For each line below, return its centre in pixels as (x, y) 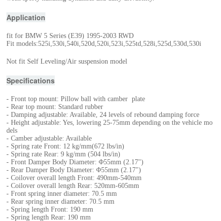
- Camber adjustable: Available (49, 138)
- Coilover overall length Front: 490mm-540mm (74, 178)
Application (26, 17)
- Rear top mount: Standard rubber (55, 107)
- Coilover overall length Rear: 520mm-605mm (73, 186)
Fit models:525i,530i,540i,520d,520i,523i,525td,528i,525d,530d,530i (104, 44)
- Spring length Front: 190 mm (50, 209)
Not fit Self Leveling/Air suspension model (67, 61)
